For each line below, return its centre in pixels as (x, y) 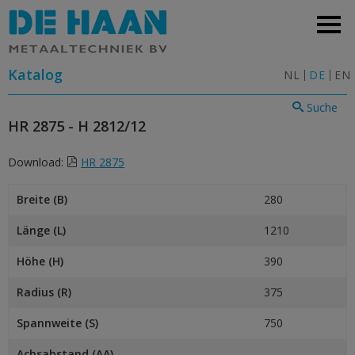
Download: (37, 162)
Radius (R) (44, 292)
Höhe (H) (40, 261)
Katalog (35, 74)
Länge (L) (41, 230)
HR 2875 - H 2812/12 (77, 126)
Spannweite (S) (57, 323)
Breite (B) (42, 199)
